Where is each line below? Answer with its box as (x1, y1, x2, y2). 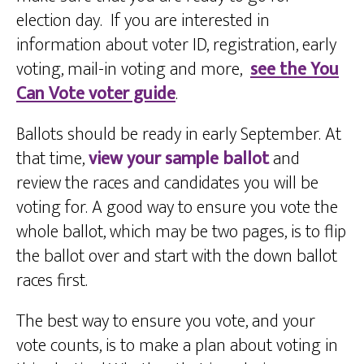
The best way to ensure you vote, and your (16, 306, 315, 337)
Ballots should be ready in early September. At (16, 119, 341, 150)
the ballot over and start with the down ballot (16, 241, 337, 272)
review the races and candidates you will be (16, 168, 318, 199)
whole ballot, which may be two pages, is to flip (16, 217, 346, 248)
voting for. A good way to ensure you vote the (16, 193, 338, 223)
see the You (250, 54, 339, 85)
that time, (16, 144, 89, 175)
